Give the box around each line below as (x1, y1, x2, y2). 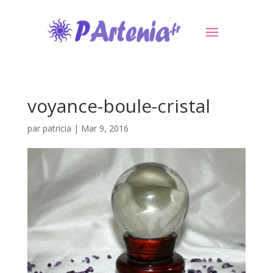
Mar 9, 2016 (80, 122, 129, 135)
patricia (42, 122, 71, 135)
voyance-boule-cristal (27, 93, 210, 119)
